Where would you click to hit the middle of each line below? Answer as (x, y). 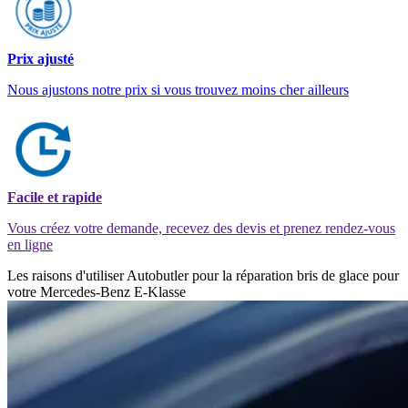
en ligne (30, 244)
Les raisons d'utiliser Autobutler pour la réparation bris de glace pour (203, 275)
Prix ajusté (41, 58)
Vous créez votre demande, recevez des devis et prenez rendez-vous (201, 228)
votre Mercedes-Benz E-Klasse (97, 291)
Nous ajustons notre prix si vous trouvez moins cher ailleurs (178, 89)
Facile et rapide (55, 197)
